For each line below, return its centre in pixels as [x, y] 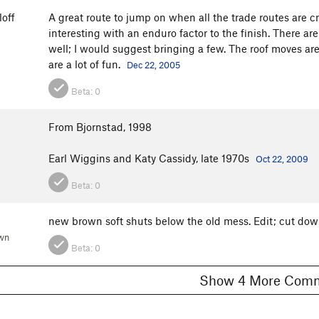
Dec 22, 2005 [153, 65]
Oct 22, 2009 [282, 159]
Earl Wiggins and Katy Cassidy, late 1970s [150, 158]
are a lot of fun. [86, 64]
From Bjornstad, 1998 [100, 127]
